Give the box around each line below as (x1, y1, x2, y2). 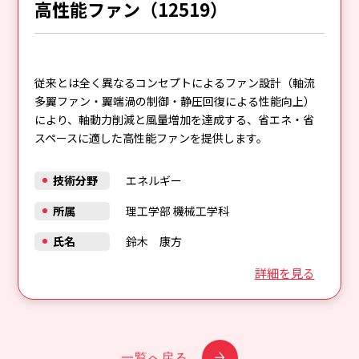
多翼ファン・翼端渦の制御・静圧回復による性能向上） (34, 92, 316, 109)
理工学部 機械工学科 (125, 202, 229, 219)
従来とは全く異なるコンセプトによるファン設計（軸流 (34, 74, 316, 91)
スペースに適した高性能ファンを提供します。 (34, 129, 268, 146)
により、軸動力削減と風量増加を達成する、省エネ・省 (34, 111, 315, 127)
